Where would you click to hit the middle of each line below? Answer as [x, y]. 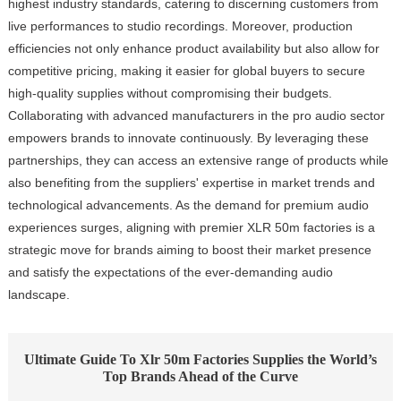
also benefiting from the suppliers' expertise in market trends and [191, 182]
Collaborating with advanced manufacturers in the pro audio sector [196, 115]
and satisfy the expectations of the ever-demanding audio [170, 272]
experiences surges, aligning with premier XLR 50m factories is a [191, 227]
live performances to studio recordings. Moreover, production [180, 26]
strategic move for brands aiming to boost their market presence [189, 249]
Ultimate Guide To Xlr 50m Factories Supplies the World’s [200, 359]
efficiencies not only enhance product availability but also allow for [193, 48]
